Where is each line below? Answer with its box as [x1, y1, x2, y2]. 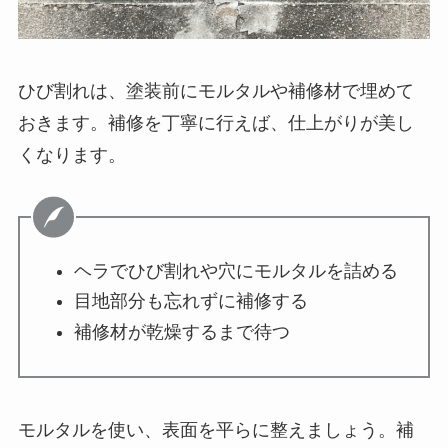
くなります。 [17, 144, 126, 165]
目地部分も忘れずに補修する [73, 291, 308, 312]
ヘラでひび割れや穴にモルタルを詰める [73, 261, 398, 282]
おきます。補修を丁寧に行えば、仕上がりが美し [17, 112, 414, 133]
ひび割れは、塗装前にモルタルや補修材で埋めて [17, 80, 414, 101]
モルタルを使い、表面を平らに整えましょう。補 [17, 420, 414, 441]
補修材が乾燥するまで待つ [73, 321, 290, 342]
